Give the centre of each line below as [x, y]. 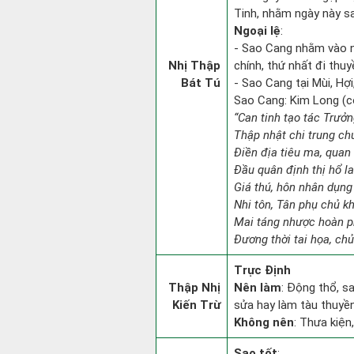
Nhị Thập [194, 66]
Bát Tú [201, 83]
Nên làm [258, 288]
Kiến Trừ [196, 305]
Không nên [264, 322]
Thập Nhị [194, 288]
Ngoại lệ [257, 31]
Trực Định [262, 270]
